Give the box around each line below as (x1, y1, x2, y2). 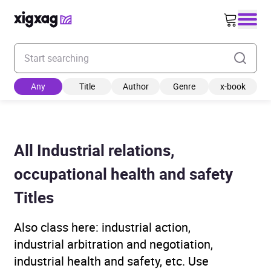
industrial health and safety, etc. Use (14, 253, 209, 269)
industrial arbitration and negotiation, (14, 236, 213, 252)
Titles (14, 187, 54, 208)
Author (122, 80, 149, 92)
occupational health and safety (14, 163, 233, 184)
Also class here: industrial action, (14, 219, 191, 235)
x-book (220, 80, 246, 92)
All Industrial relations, (14, 140, 174, 161)
